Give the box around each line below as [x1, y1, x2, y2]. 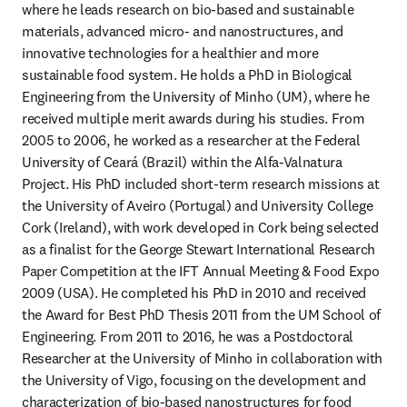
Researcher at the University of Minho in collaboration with [22, 349, 383, 367]
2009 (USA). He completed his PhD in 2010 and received [22, 283, 367, 302]
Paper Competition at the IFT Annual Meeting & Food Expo [22, 262, 380, 280]
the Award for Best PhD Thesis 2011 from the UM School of [22, 305, 382, 323]
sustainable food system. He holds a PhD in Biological [22, 65, 353, 84]
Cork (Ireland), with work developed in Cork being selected [22, 218, 379, 236]
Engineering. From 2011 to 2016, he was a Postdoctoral [22, 327, 354, 345]
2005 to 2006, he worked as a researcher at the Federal [22, 131, 361, 149]
